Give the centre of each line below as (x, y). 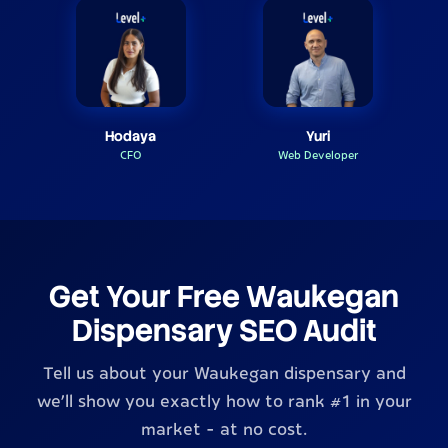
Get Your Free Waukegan (224, 296)
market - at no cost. (224, 429)
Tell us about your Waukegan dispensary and (224, 373)
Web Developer (317, 154)
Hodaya (130, 135)
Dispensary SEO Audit (224, 330)
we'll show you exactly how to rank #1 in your (224, 401)
